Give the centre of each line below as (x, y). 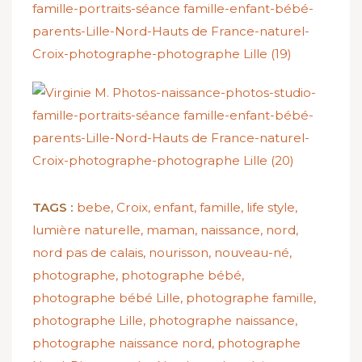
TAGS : (53, 208)
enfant (174, 208)
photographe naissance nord (122, 343)
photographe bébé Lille (106, 298)
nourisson (179, 253)
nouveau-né (252, 253)
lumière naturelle (86, 230)
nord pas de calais (88, 253)
